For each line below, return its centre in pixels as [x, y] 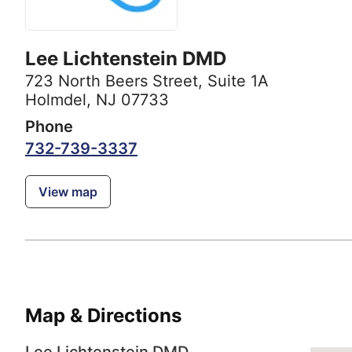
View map [68, 192]
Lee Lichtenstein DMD [126, 59]
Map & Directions [103, 316]
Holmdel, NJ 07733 [97, 100]
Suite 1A [238, 81]
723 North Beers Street [112, 81]
